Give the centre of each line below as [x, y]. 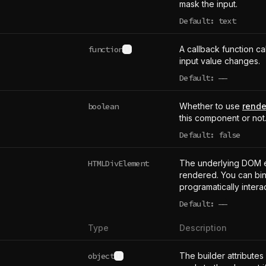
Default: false [210, 135]
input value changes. [220, 61]
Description [203, 228]
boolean [103, 106]
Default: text [208, 21]
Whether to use [211, 106]
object [101, 256]
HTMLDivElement [118, 163]
